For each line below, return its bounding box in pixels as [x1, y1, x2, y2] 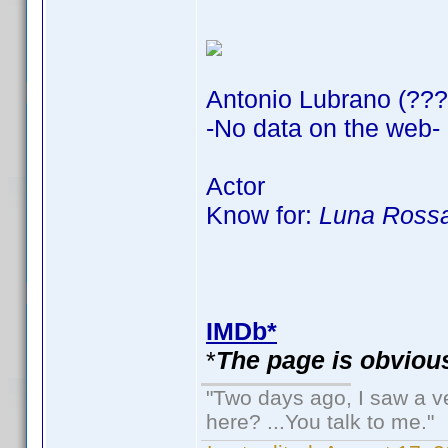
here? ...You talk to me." [206, 410, 434, 433]
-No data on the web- [206, 114, 440, 142]
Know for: [206, 201, 319, 229]
